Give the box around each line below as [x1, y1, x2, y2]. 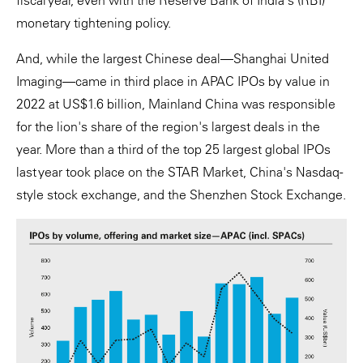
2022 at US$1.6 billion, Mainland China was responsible [16, 96, 335, 112]
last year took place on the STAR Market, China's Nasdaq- [16, 164, 343, 180]
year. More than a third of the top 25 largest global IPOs [16, 141, 331, 157]
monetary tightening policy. [16, 15, 171, 31]
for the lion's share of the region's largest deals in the [16, 118, 320, 135]
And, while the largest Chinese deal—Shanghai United [16, 50, 329, 66]
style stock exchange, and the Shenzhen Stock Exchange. [16, 186, 346, 203]
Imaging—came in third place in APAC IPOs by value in [16, 73, 330, 89]
